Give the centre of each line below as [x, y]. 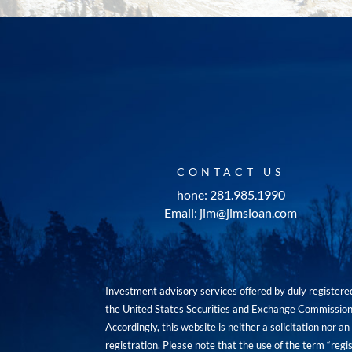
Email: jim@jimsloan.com [231, 213]
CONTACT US [231, 172]
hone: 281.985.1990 [231, 195]
